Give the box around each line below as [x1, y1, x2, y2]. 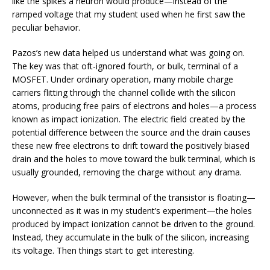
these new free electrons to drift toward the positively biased [12, 139, 250, 151]
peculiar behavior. [12, 21, 80, 33]
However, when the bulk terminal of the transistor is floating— [12, 191, 256, 203]
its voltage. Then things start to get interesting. [12, 244, 194, 256]
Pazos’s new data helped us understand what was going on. [12, 46, 245, 58]
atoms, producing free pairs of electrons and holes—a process [12, 99, 257, 111]
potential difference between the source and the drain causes [12, 126, 251, 138]
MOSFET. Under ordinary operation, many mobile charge [12, 73, 233, 85]
